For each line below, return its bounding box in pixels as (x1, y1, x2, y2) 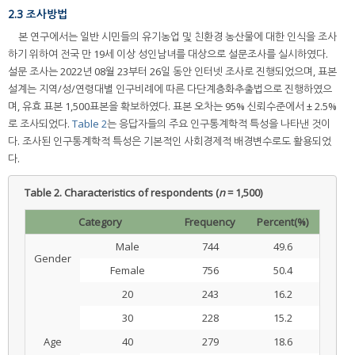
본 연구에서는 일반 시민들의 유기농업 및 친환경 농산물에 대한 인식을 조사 (18, 29, 337, 44)
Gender (34, 251, 71, 266)
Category (78, 215, 122, 230)
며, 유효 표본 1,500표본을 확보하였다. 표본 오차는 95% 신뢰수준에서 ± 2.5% (8, 99, 337, 114)
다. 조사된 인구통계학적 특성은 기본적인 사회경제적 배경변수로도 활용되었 (8, 134, 331, 149)
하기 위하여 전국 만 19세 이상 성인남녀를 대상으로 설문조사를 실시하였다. (8, 47, 328, 62)
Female (109, 263, 145, 278)
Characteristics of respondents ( (64, 185, 219, 200)
